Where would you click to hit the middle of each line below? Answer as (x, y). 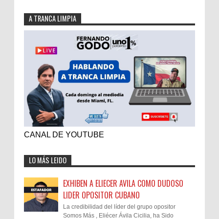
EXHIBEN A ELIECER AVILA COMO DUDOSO (123, 184)
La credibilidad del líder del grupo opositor (119, 207)
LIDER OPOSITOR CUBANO (101, 195)
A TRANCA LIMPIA (53, 19)
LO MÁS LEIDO (48, 160)
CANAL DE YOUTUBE (64, 135)
